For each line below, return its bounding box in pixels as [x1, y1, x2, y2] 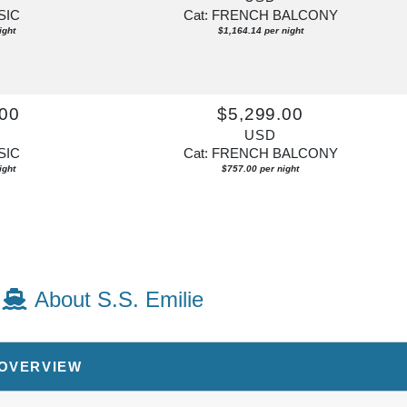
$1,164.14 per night [217, 25, 303, 35]
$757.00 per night [222, 163, 299, 174]
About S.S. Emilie [35, 286, 204, 312]
